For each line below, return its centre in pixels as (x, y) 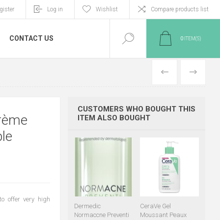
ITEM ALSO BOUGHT (114, 118)
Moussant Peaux (163, 215)
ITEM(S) (192, 39)
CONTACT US (31, 39)
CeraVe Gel (155, 206)
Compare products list (180, 9)
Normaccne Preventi (101, 215)
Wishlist (107, 9)
